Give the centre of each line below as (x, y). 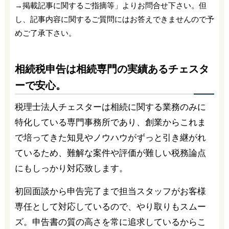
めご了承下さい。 (45, 33)
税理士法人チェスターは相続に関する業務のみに (110, 107)
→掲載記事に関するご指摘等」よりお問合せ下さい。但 (110, 6)
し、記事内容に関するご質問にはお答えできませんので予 (114, 19)
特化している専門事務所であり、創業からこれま (110, 122)
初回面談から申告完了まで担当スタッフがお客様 (110, 191)
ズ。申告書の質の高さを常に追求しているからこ (110, 222)
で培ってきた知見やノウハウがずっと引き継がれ (110, 138)
